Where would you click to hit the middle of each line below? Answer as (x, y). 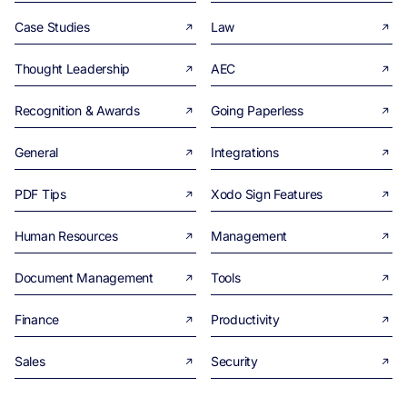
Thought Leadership (72, 69)
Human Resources (66, 236)
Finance (37, 320)
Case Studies (52, 27)
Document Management (84, 278)
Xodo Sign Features (267, 194)
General (37, 153)
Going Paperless (257, 111)
